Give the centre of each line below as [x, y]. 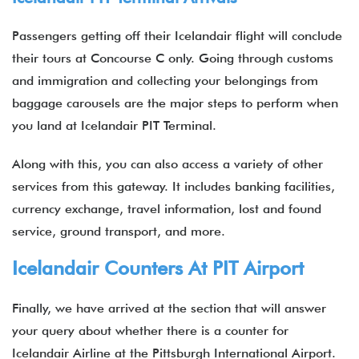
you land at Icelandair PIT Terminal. [114, 125]
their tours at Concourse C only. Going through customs [173, 58]
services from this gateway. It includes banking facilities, [173, 186]
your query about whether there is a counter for [150, 331]
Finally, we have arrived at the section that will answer [169, 308]
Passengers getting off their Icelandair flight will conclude [177, 36]
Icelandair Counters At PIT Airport [158, 268]
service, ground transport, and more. [119, 231]
